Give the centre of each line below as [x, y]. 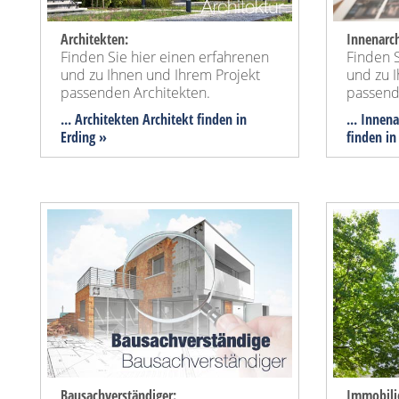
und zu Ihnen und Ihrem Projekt [160, 75]
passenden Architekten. [135, 93]
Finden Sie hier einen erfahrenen [165, 57]
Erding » [84, 138]
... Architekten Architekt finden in [154, 120]
